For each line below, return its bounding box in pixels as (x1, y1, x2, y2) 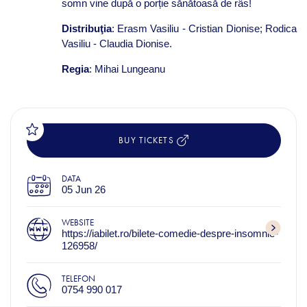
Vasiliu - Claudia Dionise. (61, 37, 172, 49)
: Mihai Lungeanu (88, 62, 165, 75)
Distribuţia (61, 22, 112, 34)
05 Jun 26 (61, 183, 106, 195)
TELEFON (61, 273, 95, 284)
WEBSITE (61, 217, 94, 228)
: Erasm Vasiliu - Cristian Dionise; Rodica (111, 22, 297, 34)
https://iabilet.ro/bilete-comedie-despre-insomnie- (61, 227, 278, 239)
